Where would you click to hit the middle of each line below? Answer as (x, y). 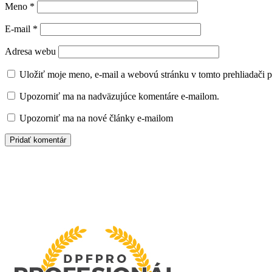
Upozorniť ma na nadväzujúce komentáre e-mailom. (119, 96)
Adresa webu (30, 51)
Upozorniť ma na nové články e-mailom (96, 118)
